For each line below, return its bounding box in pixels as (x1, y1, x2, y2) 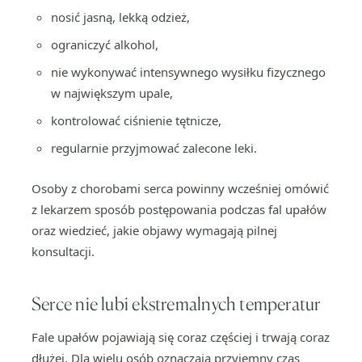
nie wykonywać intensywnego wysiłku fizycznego (51, 64, 326, 80)
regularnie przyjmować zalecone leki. (51, 140, 257, 156)
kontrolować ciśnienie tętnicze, (51, 112, 221, 128)
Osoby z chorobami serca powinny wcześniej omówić (32, 180, 329, 196)
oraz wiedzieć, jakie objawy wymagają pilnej (32, 222, 277, 238)
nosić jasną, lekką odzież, (51, 9, 190, 25)
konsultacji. (32, 243, 95, 259)
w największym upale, (51, 85, 173, 101)
